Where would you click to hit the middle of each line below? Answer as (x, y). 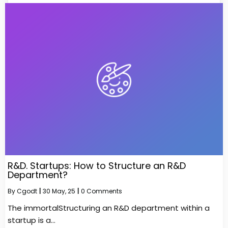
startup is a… (32, 220)
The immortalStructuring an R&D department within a (109, 208)
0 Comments (102, 191)
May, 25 (64, 191)
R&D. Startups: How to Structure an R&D (97, 166)
